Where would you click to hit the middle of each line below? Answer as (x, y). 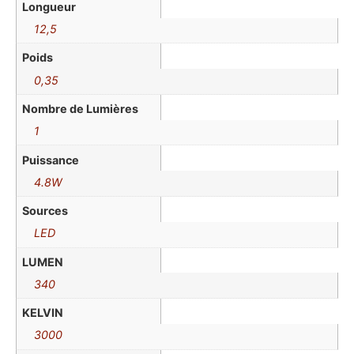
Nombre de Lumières (81, 109)
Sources (45, 211)
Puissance (51, 160)
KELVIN (43, 313)
